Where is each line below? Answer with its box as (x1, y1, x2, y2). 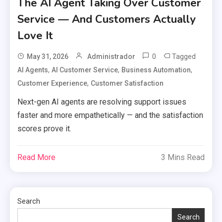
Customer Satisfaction (91, 79, 164, 88)
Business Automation (121, 66, 191, 74)
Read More (17, 153, 56, 163)
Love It (17, 28, 54, 44)
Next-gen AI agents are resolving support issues (17, 97, 187, 107)
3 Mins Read (161, 153, 205, 163)
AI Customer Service (52, 66, 118, 74)
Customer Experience (17, 79, 88, 88)
